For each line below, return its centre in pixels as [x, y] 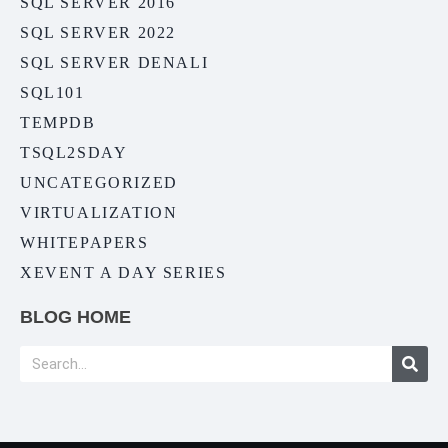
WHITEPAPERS [84, 243]
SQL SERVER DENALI [114, 63]
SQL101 [52, 93]
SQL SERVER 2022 [98, 33]
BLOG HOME [75, 317]
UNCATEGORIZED [99, 183]
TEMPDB [58, 123]
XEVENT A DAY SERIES [123, 273]
